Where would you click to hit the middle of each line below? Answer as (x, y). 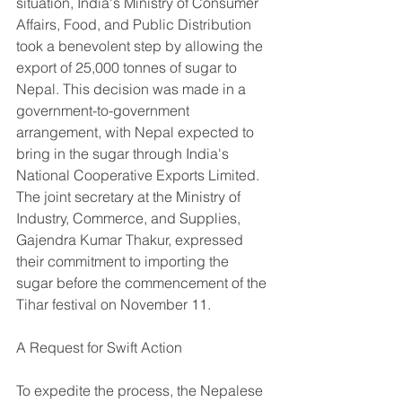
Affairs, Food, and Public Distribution (135, 24)
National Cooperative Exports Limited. (140, 175)
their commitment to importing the (124, 261)
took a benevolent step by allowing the (141, 45)
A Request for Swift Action (99, 347)
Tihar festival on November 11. (114, 304)
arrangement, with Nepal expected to (137, 131)
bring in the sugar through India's (124, 153)
